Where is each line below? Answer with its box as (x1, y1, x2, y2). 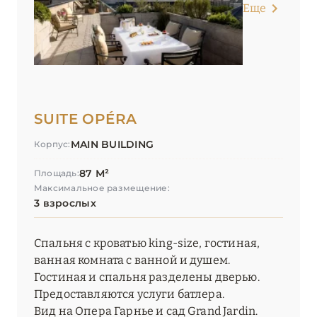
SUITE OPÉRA (34, 110, 137, 128)
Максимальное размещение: (34, 183, 170, 194)
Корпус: (34, 139, 71, 150)
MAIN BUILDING (70, 138, 154, 151)
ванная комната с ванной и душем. (34, 253, 231, 267)
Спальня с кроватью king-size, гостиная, (34, 236, 260, 250)
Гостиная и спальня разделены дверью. (34, 270, 260, 284)
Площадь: (34, 168, 79, 179)
